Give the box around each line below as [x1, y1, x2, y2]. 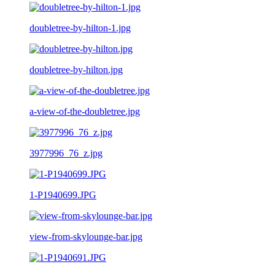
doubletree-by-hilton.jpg [29, 64, 123, 75]
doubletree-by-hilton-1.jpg [29, 22, 131, 33]
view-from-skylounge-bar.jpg [29, 231, 142, 242]
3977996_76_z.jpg [29, 147, 103, 158]
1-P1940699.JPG [29, 189, 96, 200]
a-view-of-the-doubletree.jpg [29, 106, 140, 117]
